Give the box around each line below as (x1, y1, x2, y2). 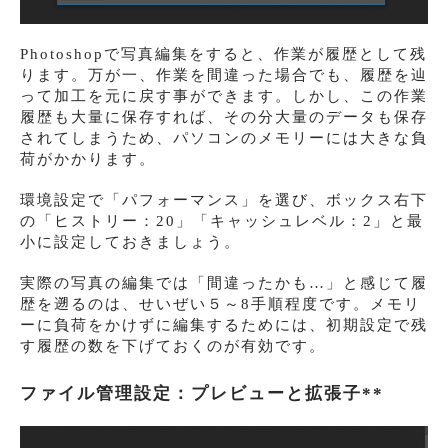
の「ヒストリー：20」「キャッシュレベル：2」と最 (20, 212, 424, 229)
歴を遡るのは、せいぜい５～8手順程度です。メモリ (20, 295, 421, 312)
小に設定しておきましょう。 (20, 233, 241, 250)
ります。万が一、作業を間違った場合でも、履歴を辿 (20, 66, 428, 83)
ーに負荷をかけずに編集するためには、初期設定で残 (20, 316, 428, 333)
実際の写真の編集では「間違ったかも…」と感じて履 (20, 274, 428, 291)
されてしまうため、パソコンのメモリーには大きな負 (20, 129, 428, 146)
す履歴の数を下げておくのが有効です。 (20, 337, 326, 354)
